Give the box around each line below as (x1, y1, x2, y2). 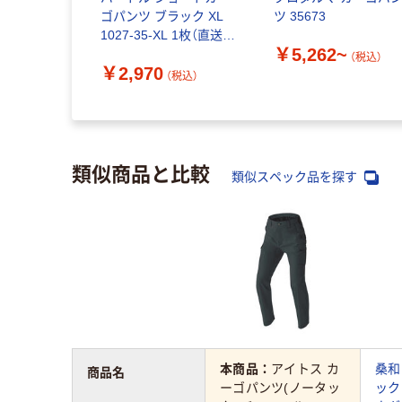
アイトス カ (271, 362, 339, 377)
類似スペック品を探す (232, 169, 361, 184)
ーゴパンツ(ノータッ (220, 380, 340, 396)
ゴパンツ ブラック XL (100, 9, 223, 24)
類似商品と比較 (72, 157, 210, 187)
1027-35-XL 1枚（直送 (100, 28, 223, 43)
